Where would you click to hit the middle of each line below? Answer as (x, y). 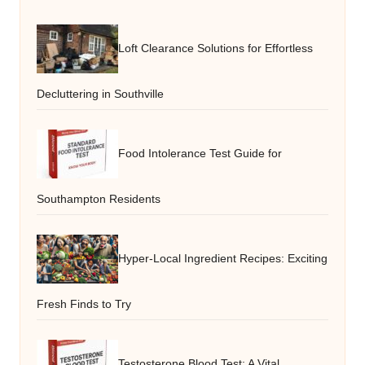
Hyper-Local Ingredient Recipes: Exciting (223, 258)
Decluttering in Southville (100, 95)
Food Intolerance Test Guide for (200, 153)
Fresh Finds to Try (84, 305)
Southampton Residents (99, 200)
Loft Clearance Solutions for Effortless (215, 48)
